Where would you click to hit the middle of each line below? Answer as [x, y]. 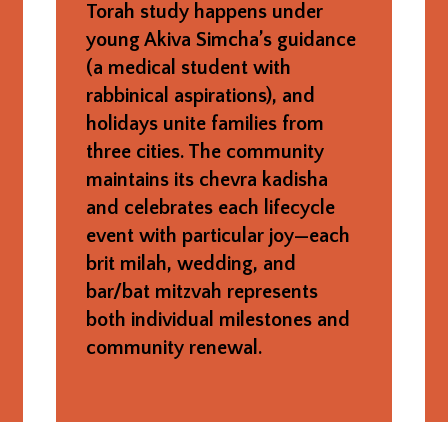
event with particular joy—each [217, 235]
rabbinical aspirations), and [200, 95]
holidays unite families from [204, 123]
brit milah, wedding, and [190, 263]
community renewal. [173, 347]
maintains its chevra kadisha [206, 179]
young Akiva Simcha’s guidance [220, 39]
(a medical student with [188, 67]
